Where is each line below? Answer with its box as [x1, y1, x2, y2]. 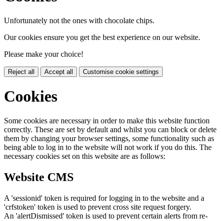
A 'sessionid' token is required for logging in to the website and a [4, 193, 204, 202]
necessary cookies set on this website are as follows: [4, 151, 165, 160]
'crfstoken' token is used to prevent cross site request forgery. [4, 202, 191, 211]
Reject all [8, 68, 35, 75]
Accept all [44, 68, 73, 75]
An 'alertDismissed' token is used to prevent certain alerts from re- [4, 211, 208, 220]
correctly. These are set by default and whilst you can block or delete [4, 125, 217, 134]
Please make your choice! [4, 49, 83, 58]
